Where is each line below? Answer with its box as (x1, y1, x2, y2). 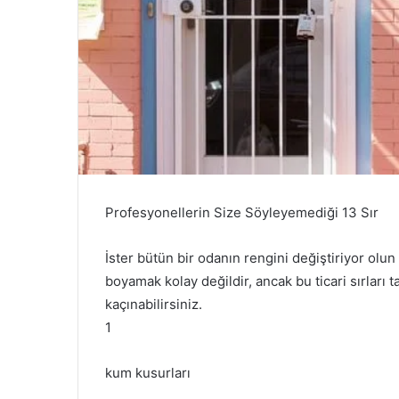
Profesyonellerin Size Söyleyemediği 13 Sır (105, 203, 379, 221)
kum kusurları (105, 363, 191, 381)
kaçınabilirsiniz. (105, 295, 202, 313)
